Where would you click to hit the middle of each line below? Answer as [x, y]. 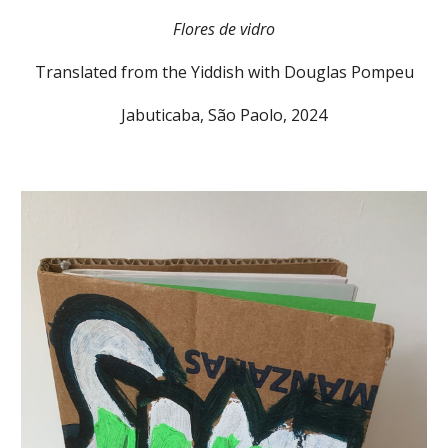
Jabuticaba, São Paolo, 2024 [224, 115]
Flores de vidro [224, 29]
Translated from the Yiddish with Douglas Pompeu [224, 72]
